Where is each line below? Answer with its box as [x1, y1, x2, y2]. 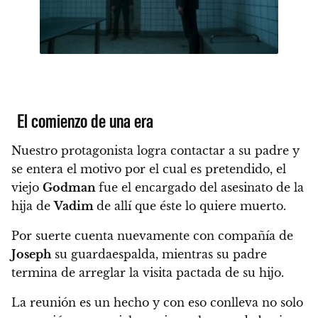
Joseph [11, 246, 51, 261]
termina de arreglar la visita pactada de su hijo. [11, 265, 284, 280]
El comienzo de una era [17, 108, 154, 131]
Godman [43, 180, 99, 194]
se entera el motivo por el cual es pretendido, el [11, 161, 286, 176]
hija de [11, 198, 54, 213]
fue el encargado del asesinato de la [99, 180, 304, 194]
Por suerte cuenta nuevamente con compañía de [11, 228, 293, 243]
